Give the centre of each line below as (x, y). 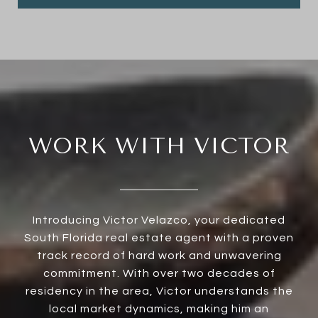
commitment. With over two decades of (159, 273)
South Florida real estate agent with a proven (159, 237)
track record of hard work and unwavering (159, 255)
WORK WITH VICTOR (159, 146)
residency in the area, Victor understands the (159, 291)
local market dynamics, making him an (159, 308)
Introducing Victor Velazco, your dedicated (159, 220)
